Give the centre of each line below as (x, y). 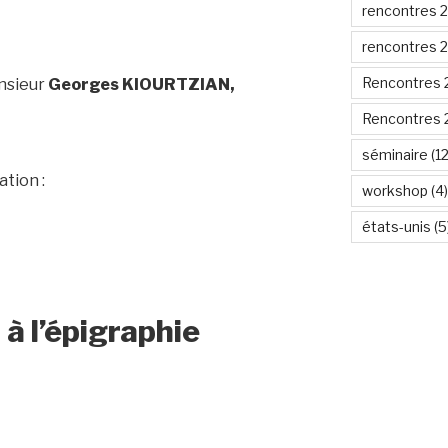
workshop (394, 190)
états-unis (396, 226)
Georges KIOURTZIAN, (141, 84)
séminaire (394, 154)
